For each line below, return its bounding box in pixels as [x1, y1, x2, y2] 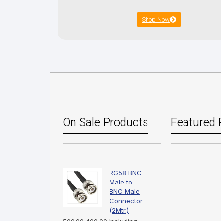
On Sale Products [63, 116, 148, 130]
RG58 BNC [110, 169, 142, 177]
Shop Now [142, 16, 170, 24]
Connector [110, 197, 143, 205]
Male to [110, 178, 132, 186]
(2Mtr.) [110, 206, 129, 215]
